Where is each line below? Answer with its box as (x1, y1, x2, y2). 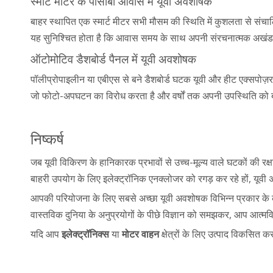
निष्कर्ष (30, 128, 64, 149)
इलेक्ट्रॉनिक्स (62, 227, 112, 241)
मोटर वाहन (122, 227, 161, 241)
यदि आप (30, 227, 62, 241)
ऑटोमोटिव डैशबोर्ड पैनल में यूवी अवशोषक (30, 51, 196, 66)
